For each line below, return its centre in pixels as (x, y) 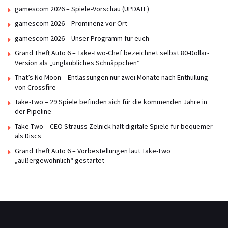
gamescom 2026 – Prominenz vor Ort (71, 23)
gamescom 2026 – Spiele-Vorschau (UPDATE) (82, 9)
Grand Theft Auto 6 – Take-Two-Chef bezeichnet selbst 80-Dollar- (112, 53)
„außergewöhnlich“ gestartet (60, 160)
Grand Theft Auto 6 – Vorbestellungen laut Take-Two (93, 151)
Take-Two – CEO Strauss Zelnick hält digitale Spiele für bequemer (114, 126)
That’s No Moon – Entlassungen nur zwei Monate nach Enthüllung (111, 77)
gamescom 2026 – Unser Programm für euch (82, 38)
